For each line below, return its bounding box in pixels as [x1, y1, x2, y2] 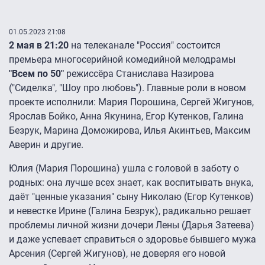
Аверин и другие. [9, 139, 83, 151]
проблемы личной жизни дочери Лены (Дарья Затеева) [9, 219, 254, 231]
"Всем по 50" [9, 68, 64, 80]
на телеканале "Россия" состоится [69, 40, 221, 51]
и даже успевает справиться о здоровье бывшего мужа [9, 234, 256, 245]
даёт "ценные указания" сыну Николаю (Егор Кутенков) [9, 191, 254, 203]
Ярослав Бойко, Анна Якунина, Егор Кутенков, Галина [9, 111, 244, 122]
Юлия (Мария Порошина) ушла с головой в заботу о [9, 163, 239, 174]
